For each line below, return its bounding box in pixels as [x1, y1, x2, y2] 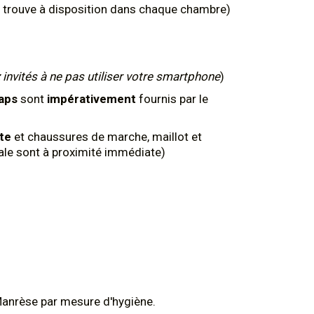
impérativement [47, 92, 139, 106]
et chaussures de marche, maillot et [14, 130, 202, 144]
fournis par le [139, 92, 208, 106]
